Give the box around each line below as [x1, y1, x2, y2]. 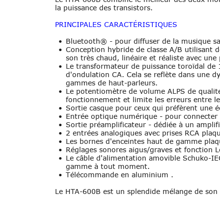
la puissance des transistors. [55, 3, 153, 12]
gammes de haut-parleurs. [66, 79, 158, 87]
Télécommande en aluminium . [66, 170, 174, 179]
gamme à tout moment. [66, 162, 150, 171]
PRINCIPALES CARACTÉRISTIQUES [55, 20, 177, 28]
